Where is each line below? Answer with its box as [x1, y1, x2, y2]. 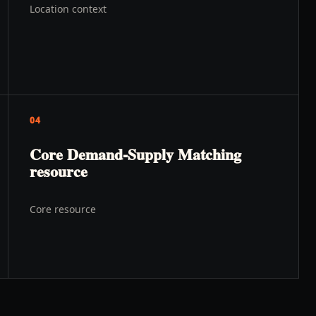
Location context [30, 2, 107, 16]
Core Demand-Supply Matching [30, 142, 241, 166]
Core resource [30, 202, 96, 216]
